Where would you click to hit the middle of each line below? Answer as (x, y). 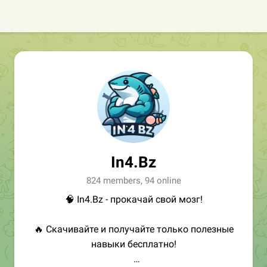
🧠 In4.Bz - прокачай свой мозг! (133, 199)
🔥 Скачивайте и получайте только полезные (133, 229)
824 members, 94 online (133, 181)
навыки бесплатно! (133, 244)
